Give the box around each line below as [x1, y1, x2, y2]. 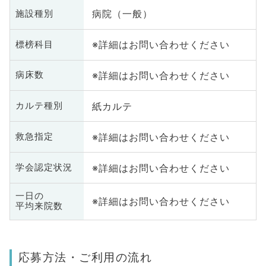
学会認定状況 [15, 162, 72, 173]
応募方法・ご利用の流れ [18, 250, 153, 265]
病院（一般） [91, 8, 153, 20]
